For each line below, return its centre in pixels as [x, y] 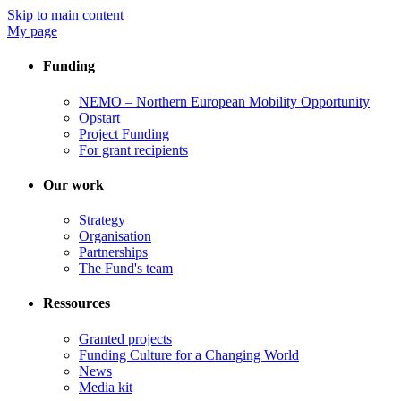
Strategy [102, 220]
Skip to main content [65, 15]
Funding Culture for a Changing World [189, 354]
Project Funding [124, 133]
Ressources [77, 303]
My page [32, 31]
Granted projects [125, 338]
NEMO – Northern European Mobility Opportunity [224, 101]
